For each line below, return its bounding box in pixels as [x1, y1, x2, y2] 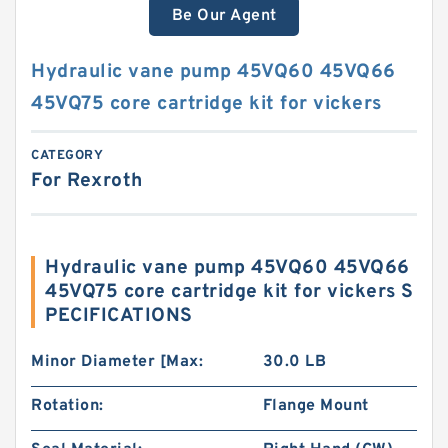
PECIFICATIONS [45, 304, 193, 328]
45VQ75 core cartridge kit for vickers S [45, 280, 414, 304]
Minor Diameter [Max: [31, 352, 203, 372]
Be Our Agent [171, 6, 277, 26]
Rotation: [31, 396, 104, 416]
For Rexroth [31, 169, 143, 193]
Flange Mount [262, 396, 369, 416]
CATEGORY [31, 148, 103, 164]
